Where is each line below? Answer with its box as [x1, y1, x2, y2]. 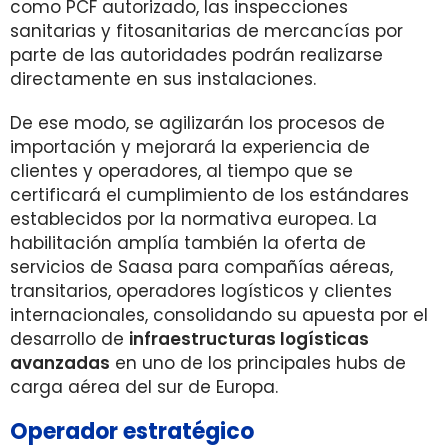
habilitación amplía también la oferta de [10, 231, 366, 255]
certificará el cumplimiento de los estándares [10, 183, 409, 207]
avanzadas [10, 351, 110, 375]
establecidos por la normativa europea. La [10, 207, 377, 231]
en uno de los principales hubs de [110, 351, 406, 375]
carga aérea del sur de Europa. [10, 375, 278, 399]
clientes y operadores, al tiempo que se [10, 159, 353, 183]
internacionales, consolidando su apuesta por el [10, 303, 428, 327]
